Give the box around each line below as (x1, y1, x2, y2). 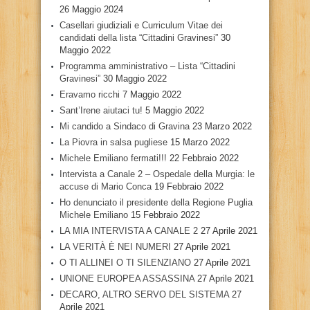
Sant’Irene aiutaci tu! (60, 104, 143, 116)
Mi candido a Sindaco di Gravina (60, 120, 190, 131)
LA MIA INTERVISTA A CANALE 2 (60, 225, 198, 236)
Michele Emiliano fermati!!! (60, 152, 167, 163)
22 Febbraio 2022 (170, 152, 239, 163)
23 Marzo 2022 (192, 120, 252, 131)
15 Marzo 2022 (170, 136, 230, 147)
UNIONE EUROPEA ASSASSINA (60, 273, 194, 284)
